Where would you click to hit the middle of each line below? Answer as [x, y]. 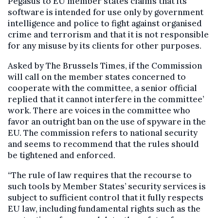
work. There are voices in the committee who [99, 111]
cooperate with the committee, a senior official [102, 88]
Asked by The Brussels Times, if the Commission [105, 66]
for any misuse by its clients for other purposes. [105, 46]
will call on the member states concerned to [97, 77]
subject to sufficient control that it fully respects [106, 198]
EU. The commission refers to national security [103, 133]
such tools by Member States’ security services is [107, 187]
